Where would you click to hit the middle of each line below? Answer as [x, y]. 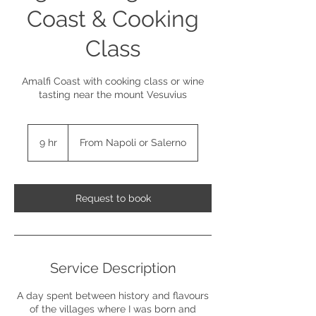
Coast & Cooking [113, 19]
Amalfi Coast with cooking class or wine [113, 81]
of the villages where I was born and [113, 309]
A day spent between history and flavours [113, 296]
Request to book [113, 198]
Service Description [113, 268]
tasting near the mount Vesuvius [113, 95]
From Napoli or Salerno [133, 142]
